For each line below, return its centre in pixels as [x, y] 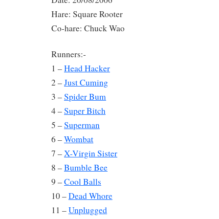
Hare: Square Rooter [87, 14]
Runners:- [69, 54]
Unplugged [88, 210]
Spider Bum [85, 96]
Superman [82, 125]
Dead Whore [90, 196]
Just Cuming [86, 82]
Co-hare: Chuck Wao [88, 28]
